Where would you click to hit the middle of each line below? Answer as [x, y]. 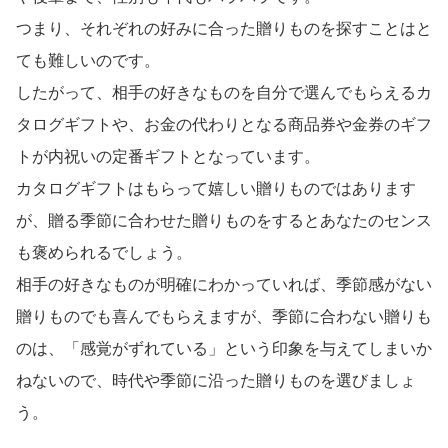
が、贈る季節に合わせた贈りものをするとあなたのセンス [224, 220]
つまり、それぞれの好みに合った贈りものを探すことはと [224, 28]
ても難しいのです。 [88, 60]
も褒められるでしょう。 [104, 252]
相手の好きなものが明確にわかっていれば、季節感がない [224, 284]
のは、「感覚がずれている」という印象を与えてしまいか [224, 348]
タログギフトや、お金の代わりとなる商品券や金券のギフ [224, 124]
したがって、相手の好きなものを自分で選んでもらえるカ [224, 92]
